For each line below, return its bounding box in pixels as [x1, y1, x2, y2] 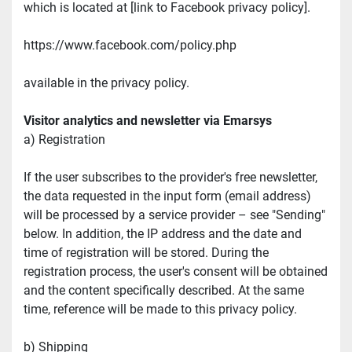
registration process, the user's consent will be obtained [24, 264, 328, 280]
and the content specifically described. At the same [24, 283, 304, 299]
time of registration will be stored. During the [24, 245, 269, 261]
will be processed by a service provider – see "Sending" [24, 207, 325, 223]
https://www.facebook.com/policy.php [24, 38, 236, 53]
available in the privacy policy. [24, 75, 189, 91]
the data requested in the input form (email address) [24, 189, 311, 204]
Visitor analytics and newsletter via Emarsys [24, 113, 272, 129]
